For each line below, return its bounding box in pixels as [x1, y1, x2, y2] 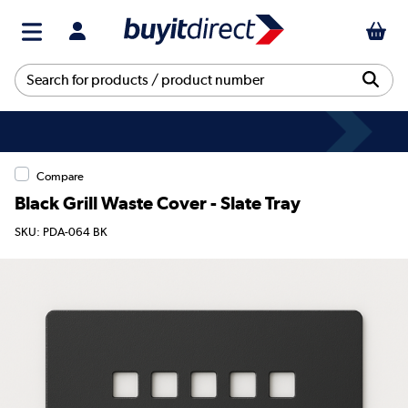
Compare [36, 168, 84, 183]
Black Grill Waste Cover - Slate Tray [15, 191, 301, 214]
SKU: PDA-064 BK [15, 225, 107, 240]
